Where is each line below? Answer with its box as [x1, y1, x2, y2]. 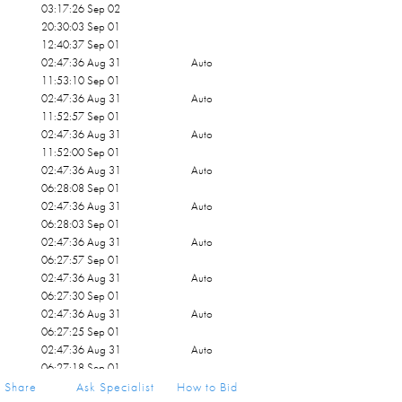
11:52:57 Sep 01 [41, 109, 121, 124]
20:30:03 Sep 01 [41, 19, 121, 34]
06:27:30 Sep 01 [41, 288, 121, 303]
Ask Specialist [76, 379, 155, 395]
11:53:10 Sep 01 [41, 73, 121, 88]
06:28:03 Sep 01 [41, 216, 121, 232]
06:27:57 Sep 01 [41, 252, 121, 267]
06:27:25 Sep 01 [41, 324, 121, 339]
